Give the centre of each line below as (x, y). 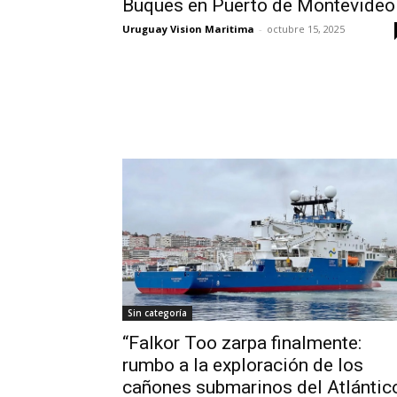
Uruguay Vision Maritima (188, 29)
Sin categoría (157, 312)
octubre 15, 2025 (306, 29)
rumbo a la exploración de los (243, 365)
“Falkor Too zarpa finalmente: (242, 343)
